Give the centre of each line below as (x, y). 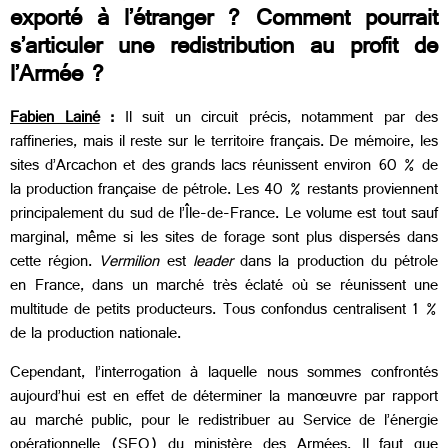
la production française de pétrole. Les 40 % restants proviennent (224, 192)
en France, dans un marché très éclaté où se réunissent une (224, 288)
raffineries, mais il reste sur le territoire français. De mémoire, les (224, 144)
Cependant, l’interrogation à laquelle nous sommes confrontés (224, 374)
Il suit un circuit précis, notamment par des (281, 120)
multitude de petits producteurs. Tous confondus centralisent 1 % (224, 312)
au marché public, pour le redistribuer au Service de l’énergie (224, 422)
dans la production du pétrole (335, 264)
